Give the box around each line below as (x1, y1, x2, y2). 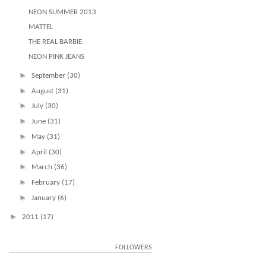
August (31, 87, 55, 95)
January (31, 194, 58, 202)
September (31, 71, 67, 80)
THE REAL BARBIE (28, 37, 83, 46)
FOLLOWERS (115, 243, 152, 251)
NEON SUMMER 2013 (28, 8, 97, 17)
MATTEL (28, 23, 53, 31)
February (31, 179, 62, 186)
